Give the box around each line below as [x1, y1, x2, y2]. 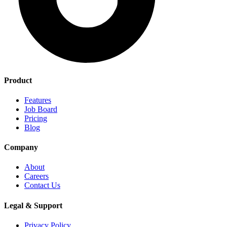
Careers [24, 172, 49, 181]
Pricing [24, 113, 47, 123]
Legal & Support [4, 201, 62, 210]
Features [24, 95, 51, 104]
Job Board [24, 104, 57, 113]
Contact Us [24, 181, 60, 190]
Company [4, 143, 38, 152]
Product [4, 75, 32, 85]
